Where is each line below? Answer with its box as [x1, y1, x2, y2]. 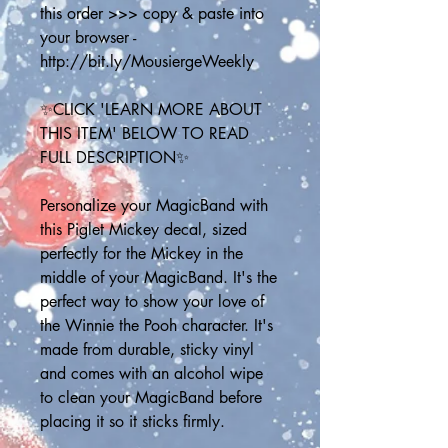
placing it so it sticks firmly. [40, 411, 225, 432]
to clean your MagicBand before [40, 387, 262, 408]
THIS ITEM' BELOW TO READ [40, 123, 249, 144]
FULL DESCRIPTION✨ [40, 147, 189, 168]
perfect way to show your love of [40, 291, 264, 312]
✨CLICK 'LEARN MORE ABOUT [40, 99, 262, 120]
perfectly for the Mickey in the [40, 243, 243, 264]
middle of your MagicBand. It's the [40, 267, 277, 288]
